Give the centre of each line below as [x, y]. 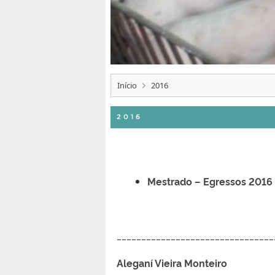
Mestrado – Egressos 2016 [210, 181]
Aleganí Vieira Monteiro [187, 262]
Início [127, 85]
